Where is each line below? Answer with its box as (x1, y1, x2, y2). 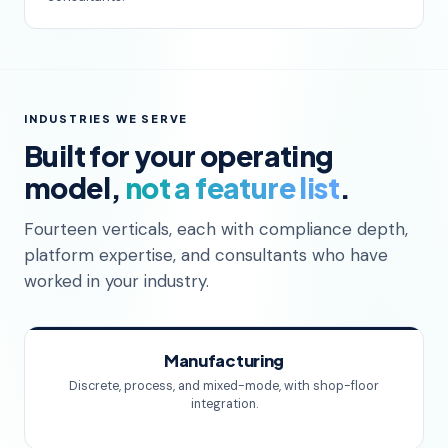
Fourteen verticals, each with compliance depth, (24, 217, 408, 240)
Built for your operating (24, 137, 334, 173)
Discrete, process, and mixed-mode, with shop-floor (69, 377, 379, 394)
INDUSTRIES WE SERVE (24, 111, 189, 125)
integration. (190, 395, 258, 412)
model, (24, 169, 125, 205)
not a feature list (124, 169, 340, 205)
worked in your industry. (24, 269, 209, 292)
